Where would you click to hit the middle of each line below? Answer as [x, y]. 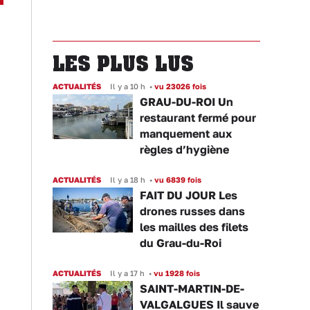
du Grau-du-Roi [181, 243]
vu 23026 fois [179, 86]
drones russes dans [192, 211]
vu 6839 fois [177, 180]
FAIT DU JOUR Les [189, 195]
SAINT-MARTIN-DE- [192, 289]
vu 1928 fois [176, 273]
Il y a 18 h [128, 180]
